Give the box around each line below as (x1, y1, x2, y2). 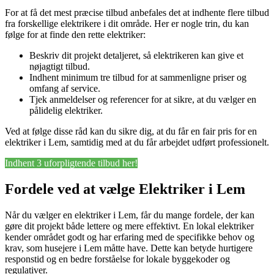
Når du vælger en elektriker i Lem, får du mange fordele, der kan (5, 210, 254, 221)
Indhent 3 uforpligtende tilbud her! (5, 158, 138, 169)
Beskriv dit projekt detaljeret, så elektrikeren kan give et (29, 50, 243, 61)
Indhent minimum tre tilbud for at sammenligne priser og (29, 72, 246, 83)
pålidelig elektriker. (29, 105, 103, 116)
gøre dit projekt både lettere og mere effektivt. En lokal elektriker (5, 221, 254, 232)
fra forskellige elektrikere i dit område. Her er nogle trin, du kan (5, 18, 249, 29)
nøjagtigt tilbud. (29, 61, 90, 72)
